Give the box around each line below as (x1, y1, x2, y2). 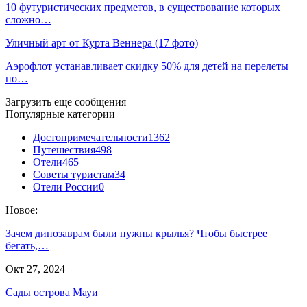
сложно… (5, 14, 51, 25)
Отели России (33, 181, 99, 193)
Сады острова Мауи (5, 286, 98, 298)
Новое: (5, 204, 38, 216)
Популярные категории (5, 108, 115, 120)
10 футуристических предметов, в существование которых (5, 1, 280, 13)
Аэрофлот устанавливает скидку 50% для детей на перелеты (5, 60, 288, 72)
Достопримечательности (33, 132, 148, 143)
